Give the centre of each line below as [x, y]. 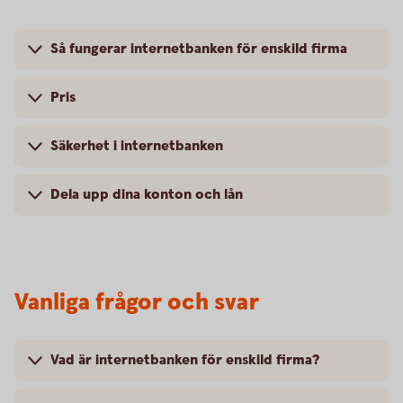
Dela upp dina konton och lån [147, 195]
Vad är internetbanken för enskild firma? [185, 360]
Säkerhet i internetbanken [137, 146]
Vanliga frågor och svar [137, 303]
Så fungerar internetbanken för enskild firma [199, 49]
